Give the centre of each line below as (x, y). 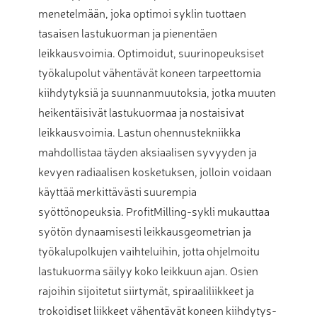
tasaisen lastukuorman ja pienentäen (128, 32)
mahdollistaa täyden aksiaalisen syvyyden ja (148, 151)
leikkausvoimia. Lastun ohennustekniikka (139, 131)
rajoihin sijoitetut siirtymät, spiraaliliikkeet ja (146, 290)
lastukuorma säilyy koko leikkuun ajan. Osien (148, 270)
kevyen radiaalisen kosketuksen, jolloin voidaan (155, 171)
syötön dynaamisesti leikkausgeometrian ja (145, 230)
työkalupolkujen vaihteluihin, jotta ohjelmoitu (149, 250)
